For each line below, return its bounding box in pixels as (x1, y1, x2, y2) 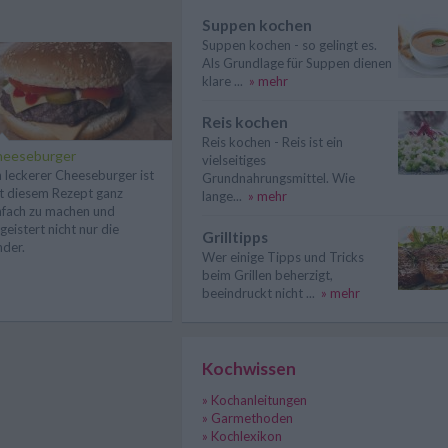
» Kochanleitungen (202, 392, 307, 408)
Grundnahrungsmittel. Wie (202, 170, 355, 186)
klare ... (202, 73, 243, 89)
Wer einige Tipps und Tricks (202, 249, 364, 265)
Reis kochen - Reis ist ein (202, 134, 343, 150)
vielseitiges (202, 152, 266, 168)
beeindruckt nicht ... (202, 285, 315, 301)
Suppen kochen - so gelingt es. (202, 37, 377, 53)
